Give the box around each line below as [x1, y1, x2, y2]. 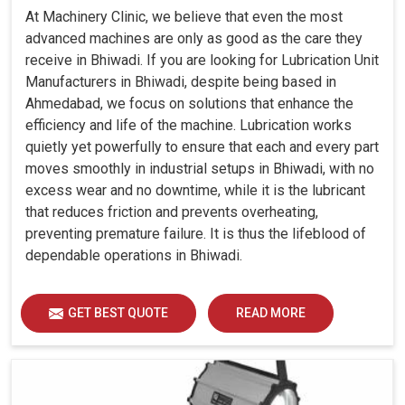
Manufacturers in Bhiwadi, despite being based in [25, 73, 336, 91]
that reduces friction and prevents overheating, [25, 203, 318, 221]
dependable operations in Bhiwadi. [25, 247, 242, 265]
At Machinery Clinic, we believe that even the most [25, 8, 343, 26]
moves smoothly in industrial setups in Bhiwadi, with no [25, 160, 374, 178]
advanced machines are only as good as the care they [25, 30, 363, 48]
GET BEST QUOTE [68, 306, 168, 321]
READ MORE [236, 306, 306, 321]
